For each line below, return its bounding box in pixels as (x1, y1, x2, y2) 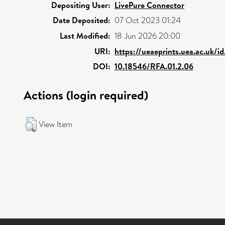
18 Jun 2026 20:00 (115, 30, 180, 42)
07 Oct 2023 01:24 (115, 14, 181, 26)
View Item (39, 118, 72, 130)
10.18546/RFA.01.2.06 (115, 60, 193, 72)
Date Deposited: (53, 14, 110, 26)
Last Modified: (60, 30, 110, 41)
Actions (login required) (24, 86, 148, 103)
